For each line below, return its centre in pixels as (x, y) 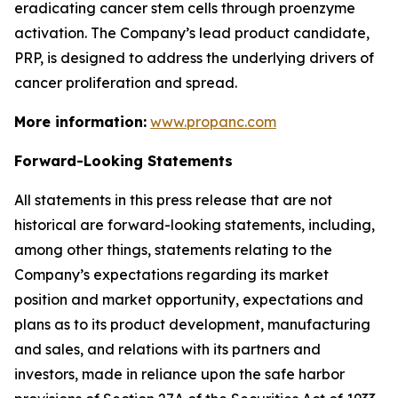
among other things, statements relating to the (173, 250)
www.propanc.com (213, 122)
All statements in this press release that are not (173, 200)
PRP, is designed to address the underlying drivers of (194, 58)
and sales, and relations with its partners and (167, 349)
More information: (80, 122)
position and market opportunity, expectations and (189, 299)
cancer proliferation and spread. (126, 83)
